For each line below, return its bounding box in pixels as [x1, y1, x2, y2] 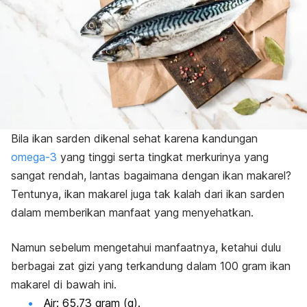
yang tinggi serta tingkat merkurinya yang [57, 149, 269, 164]
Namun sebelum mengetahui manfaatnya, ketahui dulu [11, 240, 281, 254]
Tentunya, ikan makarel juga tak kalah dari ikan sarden [11, 186, 284, 201]
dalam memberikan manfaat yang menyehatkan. [11, 205, 254, 219]
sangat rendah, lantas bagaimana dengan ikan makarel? [11, 168, 291, 182]
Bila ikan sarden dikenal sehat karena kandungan [11, 131, 258, 145]
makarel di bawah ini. [11, 277, 116, 291]
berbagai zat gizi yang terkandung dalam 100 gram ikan [11, 258, 291, 273]
